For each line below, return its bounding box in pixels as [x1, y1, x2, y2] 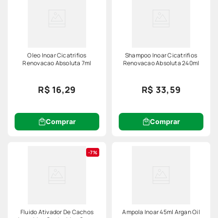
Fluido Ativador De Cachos [20, 208, 93, 217]
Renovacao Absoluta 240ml [123, 59, 200, 68]
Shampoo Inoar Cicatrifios [125, 51, 197, 60]
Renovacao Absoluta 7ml [22, 59, 91, 68]
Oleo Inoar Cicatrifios [27, 51, 87, 60]
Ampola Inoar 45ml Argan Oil [122, 208, 200, 217]
